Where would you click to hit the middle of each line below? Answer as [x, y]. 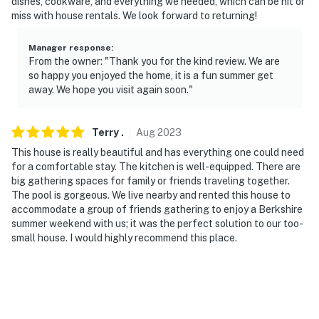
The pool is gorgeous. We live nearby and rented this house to [151, 195]
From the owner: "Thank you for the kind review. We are [154, 61]
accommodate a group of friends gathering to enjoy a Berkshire [157, 209]
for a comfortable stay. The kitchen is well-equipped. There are [156, 166]
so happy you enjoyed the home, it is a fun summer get [151, 75]
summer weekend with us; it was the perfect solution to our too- [157, 223]
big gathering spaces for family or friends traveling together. [151, 181]
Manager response [70, 47]
